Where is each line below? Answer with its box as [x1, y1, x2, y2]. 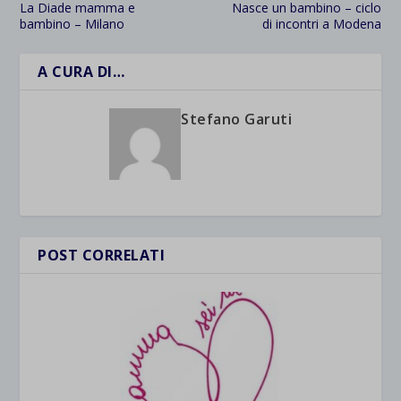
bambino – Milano [20, 14, 125, 32]
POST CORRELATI [38, 244, 166, 265]
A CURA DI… [38, 61, 125, 81]
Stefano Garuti [181, 108, 292, 129]
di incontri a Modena [261, 14, 381, 32]
